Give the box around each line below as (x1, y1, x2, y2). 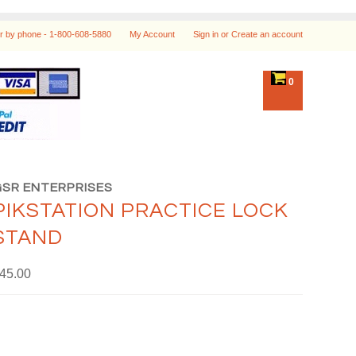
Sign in (192, 29, 219, 39)
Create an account (230, 29, 303, 39)
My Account (129, 29, 175, 39)
